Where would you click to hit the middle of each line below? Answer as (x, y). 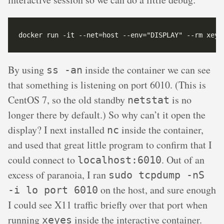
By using (27, 70)
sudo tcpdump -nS (156, 175)
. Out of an (183, 160)
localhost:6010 (119, 160)
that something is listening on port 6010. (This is (107, 85)
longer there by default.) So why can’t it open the (107, 115)
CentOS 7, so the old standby (68, 100)
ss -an (64, 70)
